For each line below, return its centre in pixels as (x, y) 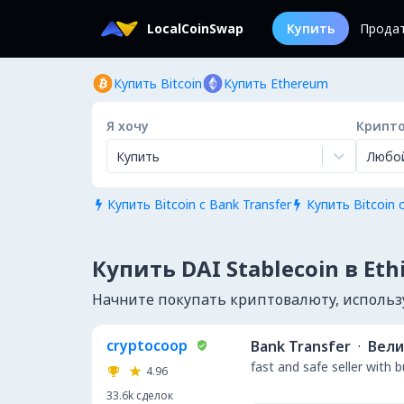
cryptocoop (147, 345)
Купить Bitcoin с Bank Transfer (199, 204)
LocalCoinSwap (195, 28)
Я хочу (128, 126)
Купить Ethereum (276, 83)
